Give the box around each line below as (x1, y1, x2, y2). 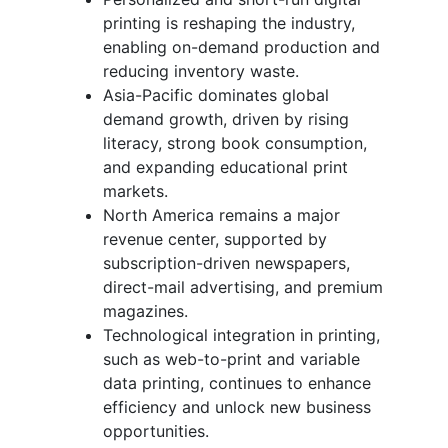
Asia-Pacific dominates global (103, 84, 329, 105)
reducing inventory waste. (103, 60, 299, 81)
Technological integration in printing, (103, 324, 380, 345)
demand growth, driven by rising (103, 108, 349, 129)
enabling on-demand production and (103, 36, 380, 57)
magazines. (103, 300, 188, 321)
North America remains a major (103, 204, 340, 225)
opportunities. (103, 420, 209, 441)
